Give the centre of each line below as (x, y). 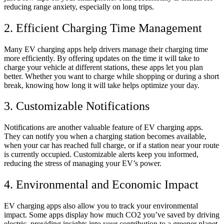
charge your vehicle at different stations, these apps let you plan (103, 67)
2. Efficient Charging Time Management (103, 28)
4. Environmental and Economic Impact (101, 185)
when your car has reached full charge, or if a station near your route (111, 145)
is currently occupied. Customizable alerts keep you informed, (101, 154)
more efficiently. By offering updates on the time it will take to (102, 58)
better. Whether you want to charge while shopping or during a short (111, 76)
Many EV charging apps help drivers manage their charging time (106, 49)
